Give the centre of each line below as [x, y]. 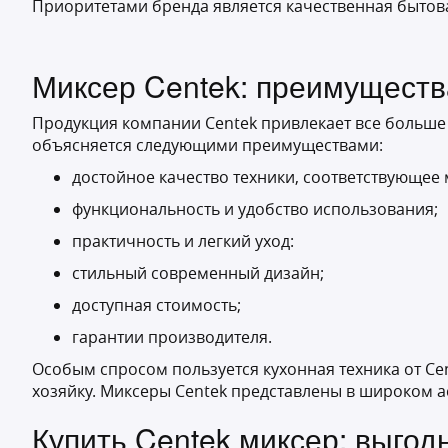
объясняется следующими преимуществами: [207, 145]
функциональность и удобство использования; [255, 209]
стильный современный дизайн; [198, 273]
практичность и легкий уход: [183, 241]
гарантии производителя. [172, 337]
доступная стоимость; [156, 305]
